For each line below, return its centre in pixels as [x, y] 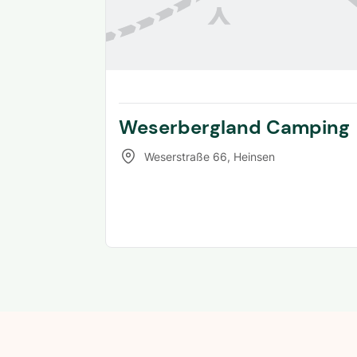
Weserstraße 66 [186, 156]
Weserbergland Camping [234, 127]
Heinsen [254, 156]
